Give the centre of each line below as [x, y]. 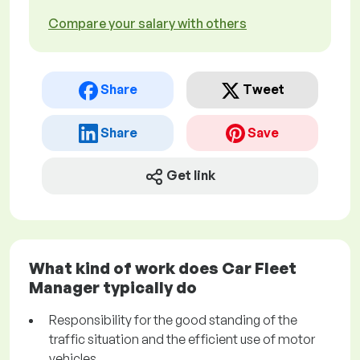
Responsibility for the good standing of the [173, 320]
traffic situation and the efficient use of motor [182, 340]
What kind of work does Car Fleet [163, 268]
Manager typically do [113, 288]
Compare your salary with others [147, 23]
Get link [191, 176]
